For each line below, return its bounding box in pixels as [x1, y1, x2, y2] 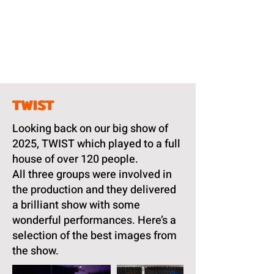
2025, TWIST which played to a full [12, 136, 180, 152]
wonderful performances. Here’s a [12, 212, 176, 229]
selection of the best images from [12, 228, 177, 244]
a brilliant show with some [12, 197, 140, 213]
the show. [12, 243, 61, 259]
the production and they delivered [12, 182, 176, 198]
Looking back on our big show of [12, 120, 168, 137]
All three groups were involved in [12, 166, 172, 183]
